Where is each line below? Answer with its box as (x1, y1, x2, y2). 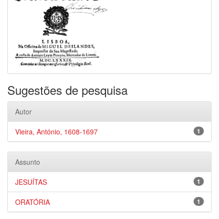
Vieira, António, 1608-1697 (15, 127, 98, 136)
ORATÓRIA (15, 197, 50, 207)
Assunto (15, 157, 40, 167)
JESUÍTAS (15, 177, 47, 187)
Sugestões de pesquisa (7, 81, 128, 98)
